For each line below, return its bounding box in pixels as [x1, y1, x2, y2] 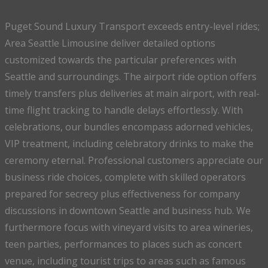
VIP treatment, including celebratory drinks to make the [5, 136, 254, 150]
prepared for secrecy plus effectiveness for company [5, 187, 240, 200]
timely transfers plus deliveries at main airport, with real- [5, 86, 260, 100]
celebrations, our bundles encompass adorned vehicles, [5, 120, 253, 133]
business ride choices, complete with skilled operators [5, 170, 246, 184]
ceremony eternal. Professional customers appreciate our [5, 153, 263, 167]
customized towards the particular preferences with [5, 53, 236, 66]
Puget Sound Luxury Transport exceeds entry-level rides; [5, 19, 260, 33]
